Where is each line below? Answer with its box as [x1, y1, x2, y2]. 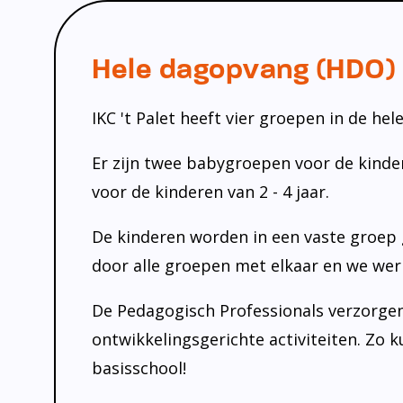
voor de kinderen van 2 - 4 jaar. [92, 181, 329, 202]
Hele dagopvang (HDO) [92, 51, 396, 86]
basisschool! [92, 357, 186, 379]
